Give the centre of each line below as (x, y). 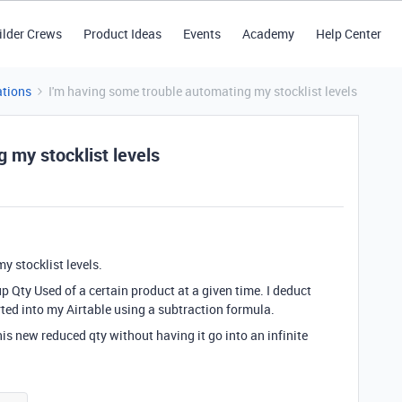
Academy (268, 34)
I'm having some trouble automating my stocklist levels (203, 91)
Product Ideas (122, 34)
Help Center (348, 34)
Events (201, 34)
